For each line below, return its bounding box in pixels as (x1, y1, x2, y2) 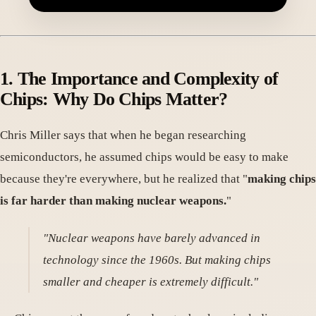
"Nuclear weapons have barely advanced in (43, 231, 261, 245)
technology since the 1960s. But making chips (43, 253, 272, 267)
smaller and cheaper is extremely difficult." (43, 274, 259, 288)
